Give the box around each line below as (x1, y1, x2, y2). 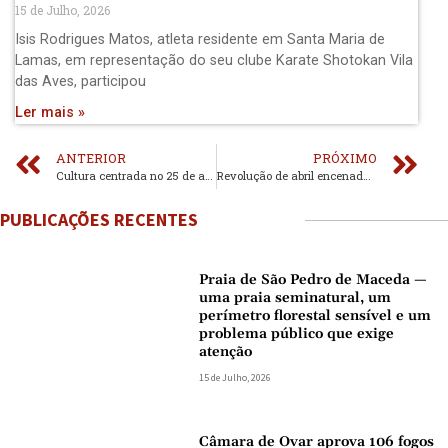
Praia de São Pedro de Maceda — (199, 270, 428, 289)
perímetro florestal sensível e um (199, 306, 432, 325)
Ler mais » (15, 103, 85, 121)
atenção (199, 342, 253, 361)
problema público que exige (199, 324, 395, 343)
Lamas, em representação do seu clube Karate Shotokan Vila (15, 51, 413, 69)
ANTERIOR (56, 149, 126, 166)
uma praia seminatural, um (199, 288, 392, 307)
